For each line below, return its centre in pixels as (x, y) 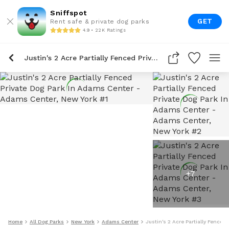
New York (83, 222)
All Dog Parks (47, 222)
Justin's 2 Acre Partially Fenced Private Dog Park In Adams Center (155, 58)
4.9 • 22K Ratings (104, 30)
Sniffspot (68, 13)
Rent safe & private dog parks (100, 21)
